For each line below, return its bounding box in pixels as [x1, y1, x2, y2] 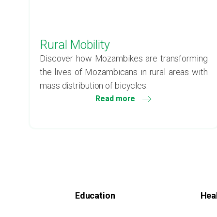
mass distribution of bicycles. [40, 80, 148, 91]
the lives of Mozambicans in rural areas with [40, 67, 208, 77]
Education [75, 190, 115, 201]
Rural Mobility [40, 38, 110, 52]
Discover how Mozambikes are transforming [40, 53, 208, 63]
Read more [95, 94, 136, 103]
